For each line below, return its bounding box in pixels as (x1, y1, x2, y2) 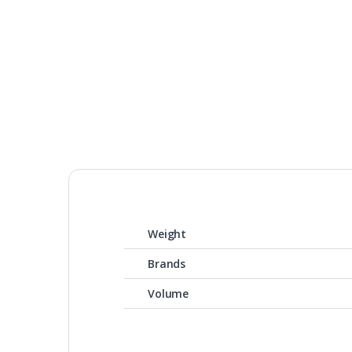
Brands (148, 255, 186, 271)
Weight (148, 225, 187, 241)
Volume (148, 285, 189, 301)
